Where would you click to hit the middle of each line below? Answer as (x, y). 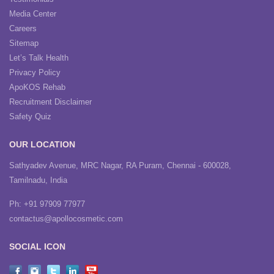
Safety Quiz (30, 117)
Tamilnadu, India (38, 180)
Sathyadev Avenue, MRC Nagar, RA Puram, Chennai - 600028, (120, 165)
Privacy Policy (35, 72)
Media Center (33, 14)
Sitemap (24, 43)
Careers (23, 28)
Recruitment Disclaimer (50, 102)
